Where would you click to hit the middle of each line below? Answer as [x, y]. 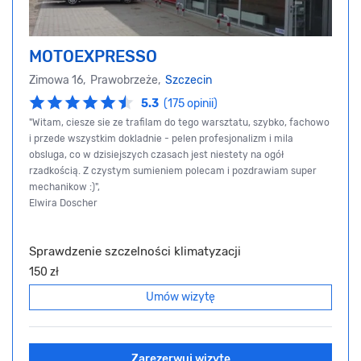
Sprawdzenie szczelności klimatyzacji [135, 252]
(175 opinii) [191, 104]
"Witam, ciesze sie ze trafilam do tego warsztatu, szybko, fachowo [179, 123]
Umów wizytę [180, 297]
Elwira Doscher [63, 203]
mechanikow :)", [64, 187]
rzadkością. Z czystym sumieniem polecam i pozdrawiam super [173, 171]
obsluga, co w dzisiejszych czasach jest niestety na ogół [156, 155]
